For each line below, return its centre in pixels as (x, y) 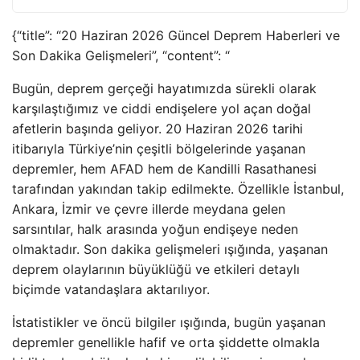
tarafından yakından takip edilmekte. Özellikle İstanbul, (178, 189)
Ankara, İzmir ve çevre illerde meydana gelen (149, 209)
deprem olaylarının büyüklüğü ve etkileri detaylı (156, 269)
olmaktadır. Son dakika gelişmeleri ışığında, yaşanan (170, 249)
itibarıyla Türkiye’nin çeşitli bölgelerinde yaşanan (159, 149)
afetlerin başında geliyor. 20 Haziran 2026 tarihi (157, 129)
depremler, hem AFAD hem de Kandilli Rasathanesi (164, 169)
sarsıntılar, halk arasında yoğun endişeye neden (155, 229)
